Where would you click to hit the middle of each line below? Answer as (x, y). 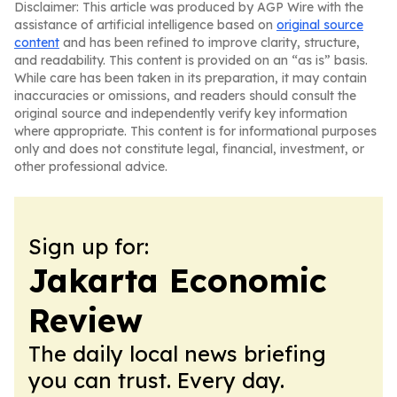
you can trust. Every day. (156, 380)
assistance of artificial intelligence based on (145, 25)
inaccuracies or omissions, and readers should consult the (185, 96)
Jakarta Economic (178, 280)
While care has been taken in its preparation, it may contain (191, 78)
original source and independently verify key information (181, 113)
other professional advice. (91, 167)
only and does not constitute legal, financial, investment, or (189, 149)
